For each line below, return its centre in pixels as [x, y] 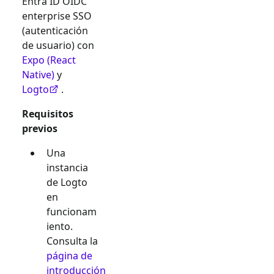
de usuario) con [58, 45]
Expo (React [49, 60]
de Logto [67, 182]
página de [69, 256]
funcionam [72, 212]
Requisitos [48, 114]
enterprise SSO [57, 16]
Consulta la [72, 241]
